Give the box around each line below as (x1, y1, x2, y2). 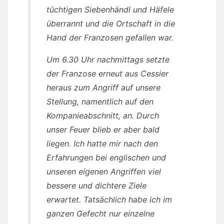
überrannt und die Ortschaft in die (46, 18, 175, 29)
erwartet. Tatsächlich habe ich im (46, 194, 172, 205)
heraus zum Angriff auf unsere (46, 82, 160, 93)
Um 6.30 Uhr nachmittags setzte (46, 54, 169, 65)
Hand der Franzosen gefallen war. (46, 32, 173, 43)
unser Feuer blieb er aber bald (46, 124, 159, 135)
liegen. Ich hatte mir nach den (46, 138, 158, 149)
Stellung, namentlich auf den (46, 96, 153, 107)
